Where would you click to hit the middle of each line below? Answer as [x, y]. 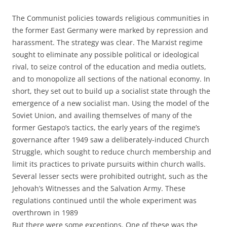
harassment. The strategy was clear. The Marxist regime [107, 42]
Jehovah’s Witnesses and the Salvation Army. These [99, 188]
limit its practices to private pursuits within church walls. [109, 164]
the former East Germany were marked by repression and [110, 30]
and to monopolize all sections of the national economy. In [111, 79]
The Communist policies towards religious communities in [111, 18]
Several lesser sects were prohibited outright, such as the [110, 176]
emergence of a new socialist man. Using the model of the [111, 103]
